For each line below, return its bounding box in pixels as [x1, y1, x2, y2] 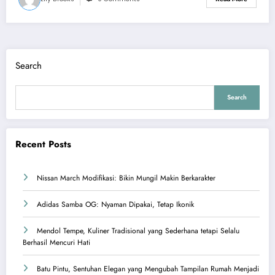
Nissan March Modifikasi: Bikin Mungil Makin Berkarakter [37, 172, 215, 184]
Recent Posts [15, 137, 71, 151]
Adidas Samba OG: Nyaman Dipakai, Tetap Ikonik [37, 199, 194, 211]
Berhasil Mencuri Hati [23, 237, 90, 249]
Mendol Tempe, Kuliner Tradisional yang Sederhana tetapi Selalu [37, 225, 239, 237]
